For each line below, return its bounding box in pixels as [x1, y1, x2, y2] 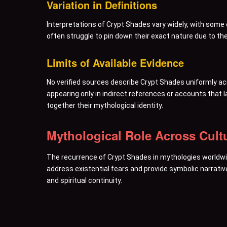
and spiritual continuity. [47, 176, 122, 184]
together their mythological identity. [47, 101, 163, 109]
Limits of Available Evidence [47, 55, 184, 70]
